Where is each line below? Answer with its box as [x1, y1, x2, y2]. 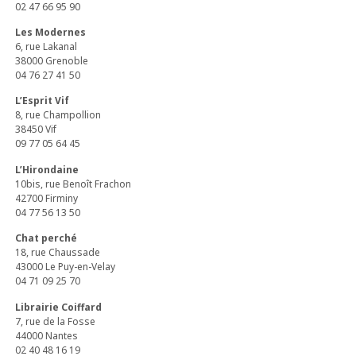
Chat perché [15, 231, 78, 246]
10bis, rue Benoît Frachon [15, 176, 132, 191]
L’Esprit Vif [15, 94, 70, 108]
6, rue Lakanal [15, 39, 78, 53]
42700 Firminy [15, 191, 79, 205]
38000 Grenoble [15, 53, 89, 68]
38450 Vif [15, 122, 57, 137]
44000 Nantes [15, 328, 79, 342]
